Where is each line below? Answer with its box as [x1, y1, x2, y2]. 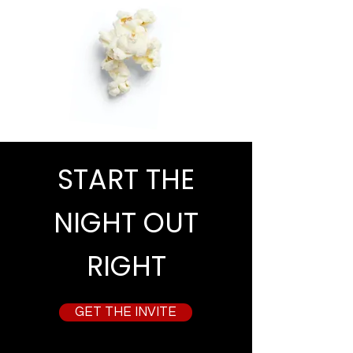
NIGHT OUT [54, 203, 199, 242]
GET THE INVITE [75, 304, 176, 319]
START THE [58, 159, 195, 199]
